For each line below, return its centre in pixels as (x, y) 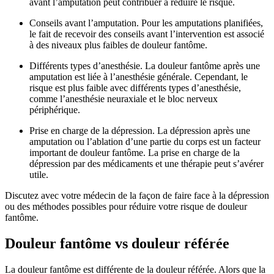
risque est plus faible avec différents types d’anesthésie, (135, 88)
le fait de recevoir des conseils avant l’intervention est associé (147, 34)
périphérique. (55, 110)
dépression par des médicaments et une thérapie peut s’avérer (146, 164)
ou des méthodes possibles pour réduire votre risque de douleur (126, 207)
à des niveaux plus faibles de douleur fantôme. (118, 45)
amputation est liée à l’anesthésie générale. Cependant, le (139, 77)
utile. (39, 175)
